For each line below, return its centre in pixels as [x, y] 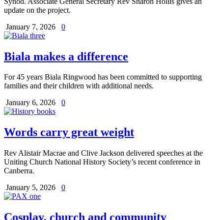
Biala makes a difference [66, 56]
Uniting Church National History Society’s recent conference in [102, 162]
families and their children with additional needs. [79, 86]
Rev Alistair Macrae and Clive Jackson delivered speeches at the [103, 153]
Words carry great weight [69, 132]
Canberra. [19, 171]
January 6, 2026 [32, 103]
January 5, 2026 [32, 188]
